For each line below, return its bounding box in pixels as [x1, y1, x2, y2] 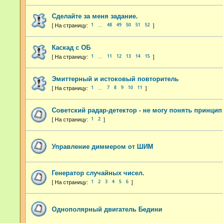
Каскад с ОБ [52, 43, 91, 51]
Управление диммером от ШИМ [52, 142, 153, 150]
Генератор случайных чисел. [52, 169, 144, 177]
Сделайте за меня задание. [52, 12, 138, 20]
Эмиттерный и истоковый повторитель [52, 75, 179, 83]
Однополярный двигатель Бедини [52, 205, 162, 213]
